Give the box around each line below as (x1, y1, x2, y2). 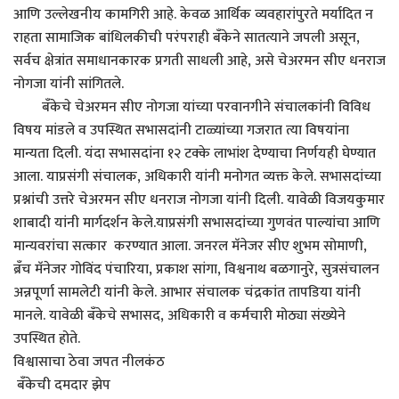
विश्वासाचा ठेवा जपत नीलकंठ (13, 350, 165, 375)
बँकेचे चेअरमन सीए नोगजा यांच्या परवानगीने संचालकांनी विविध (13, 95, 370, 120)
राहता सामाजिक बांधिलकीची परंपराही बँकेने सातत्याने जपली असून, (13, 26, 360, 51)
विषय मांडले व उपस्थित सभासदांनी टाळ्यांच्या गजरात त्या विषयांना (13, 118, 349, 143)
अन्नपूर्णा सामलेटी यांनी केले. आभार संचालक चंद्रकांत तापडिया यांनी (13, 281, 361, 305)
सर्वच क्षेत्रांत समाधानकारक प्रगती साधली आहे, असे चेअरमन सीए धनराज (13, 49, 386, 74)
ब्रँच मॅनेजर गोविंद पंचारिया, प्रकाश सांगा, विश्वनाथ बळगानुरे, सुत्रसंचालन (13, 257, 379, 282)
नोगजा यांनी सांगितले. (13, 72, 124, 97)
